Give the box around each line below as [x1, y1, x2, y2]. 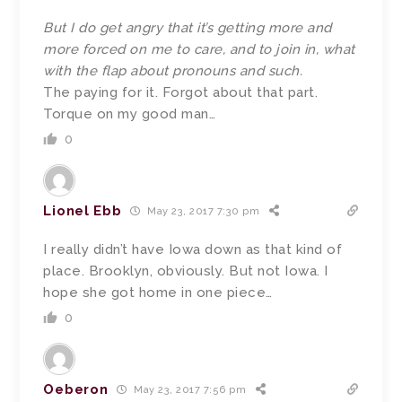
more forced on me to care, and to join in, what [43, 40, 355, 57]
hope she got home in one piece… [43, 284, 273, 301]
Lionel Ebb [43, 202, 122, 219]
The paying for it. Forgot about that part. [43, 83, 319, 100]
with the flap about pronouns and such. [43, 62, 303, 79]
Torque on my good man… [43, 105, 216, 122]
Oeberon [43, 380, 109, 398]
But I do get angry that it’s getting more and [43, 19, 332, 36]
